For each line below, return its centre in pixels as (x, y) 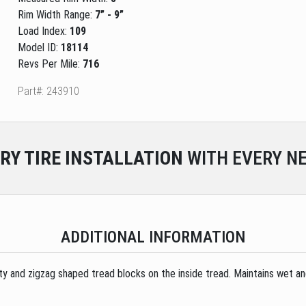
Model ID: (39, 47)
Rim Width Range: (56, 14)
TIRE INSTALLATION (102, 158)
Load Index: (43, 31)
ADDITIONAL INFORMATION (153, 237)
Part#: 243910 (48, 91)
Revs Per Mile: (50, 64)
